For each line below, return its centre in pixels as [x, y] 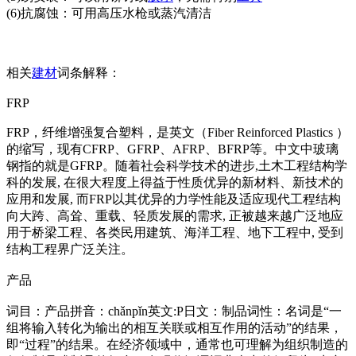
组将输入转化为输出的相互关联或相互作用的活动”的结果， [174, 328]
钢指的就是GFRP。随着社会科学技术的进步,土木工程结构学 [177, 166]
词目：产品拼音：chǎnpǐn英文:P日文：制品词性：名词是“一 [174, 311]
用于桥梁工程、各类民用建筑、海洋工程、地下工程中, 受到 [175, 232]
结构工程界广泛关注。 [70, 249]
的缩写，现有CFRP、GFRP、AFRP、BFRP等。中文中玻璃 [172, 149]
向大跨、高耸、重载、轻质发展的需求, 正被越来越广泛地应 [175, 216]
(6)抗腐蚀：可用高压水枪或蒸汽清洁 [109, 13]
